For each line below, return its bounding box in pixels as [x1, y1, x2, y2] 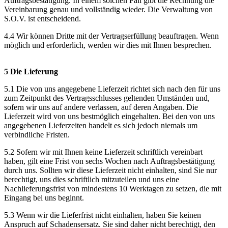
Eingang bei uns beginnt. [4, 193, 84, 202]
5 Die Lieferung [4, 67, 58, 76]
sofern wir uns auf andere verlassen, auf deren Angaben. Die [4, 102, 198, 111]
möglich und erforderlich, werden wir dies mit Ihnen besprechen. [4, 40, 212, 49]
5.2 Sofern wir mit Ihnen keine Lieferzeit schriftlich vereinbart [4, 147, 203, 156]
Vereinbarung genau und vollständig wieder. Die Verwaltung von [4, 5, 213, 14]
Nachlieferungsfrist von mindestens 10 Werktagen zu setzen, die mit [4, 184, 221, 193]
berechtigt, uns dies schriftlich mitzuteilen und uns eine [4, 175, 179, 184]
